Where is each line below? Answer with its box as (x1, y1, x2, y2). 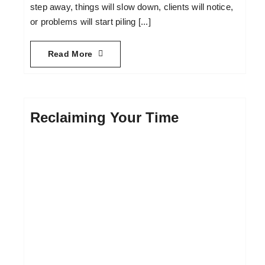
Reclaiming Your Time (30, 109, 179, 125)
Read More (47, 49, 93, 59)
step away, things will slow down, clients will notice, (30, 1, 234, 12)
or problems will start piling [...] (30, 16, 151, 27)
